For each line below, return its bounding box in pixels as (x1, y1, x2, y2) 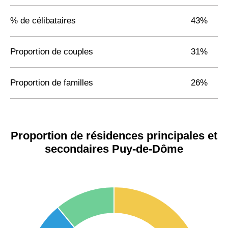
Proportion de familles (10, 77, 93, 88)
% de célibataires (10, 15, 76, 25)
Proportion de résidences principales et (11, 129, 217, 142)
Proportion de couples (10, 46, 93, 56)
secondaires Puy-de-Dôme (45, 142, 183, 155)
